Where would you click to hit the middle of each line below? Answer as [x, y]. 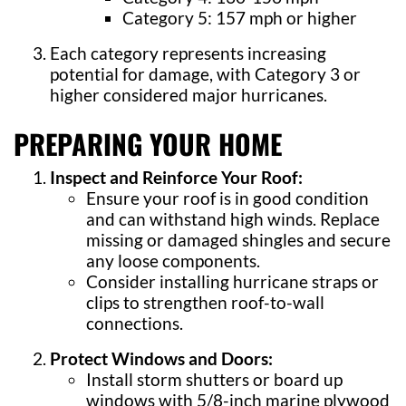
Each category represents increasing [188, 53]
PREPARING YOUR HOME [148, 144]
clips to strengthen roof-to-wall [205, 302]
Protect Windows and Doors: [161, 358]
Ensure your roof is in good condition [227, 198]
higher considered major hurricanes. [188, 95]
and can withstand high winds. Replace [233, 219]
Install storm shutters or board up [214, 379]
